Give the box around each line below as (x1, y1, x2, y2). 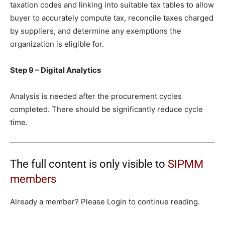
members (10, 173, 56, 186)
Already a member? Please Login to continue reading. (10, 197, 200, 207)
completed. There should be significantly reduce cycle (10, 104, 203, 115)
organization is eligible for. (10, 39, 104, 49)
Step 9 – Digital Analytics (10, 65, 101, 75)
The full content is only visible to (10, 158, 168, 171)
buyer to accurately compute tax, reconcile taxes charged (10, 13, 213, 23)
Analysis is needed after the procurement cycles (10, 91, 182, 101)
